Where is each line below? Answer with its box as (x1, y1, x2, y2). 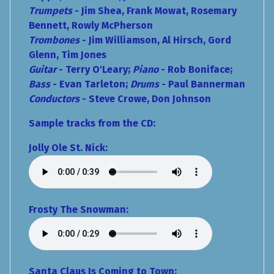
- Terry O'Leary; (56, 64, 133, 76)
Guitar (29, 64, 56, 76)
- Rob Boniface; (158, 64, 232, 76)
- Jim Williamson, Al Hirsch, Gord (80, 34, 231, 46)
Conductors (29, 93, 80, 105)
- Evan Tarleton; (50, 78, 130, 91)
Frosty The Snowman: (29, 204, 133, 216)
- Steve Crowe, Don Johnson (80, 93, 211, 105)
